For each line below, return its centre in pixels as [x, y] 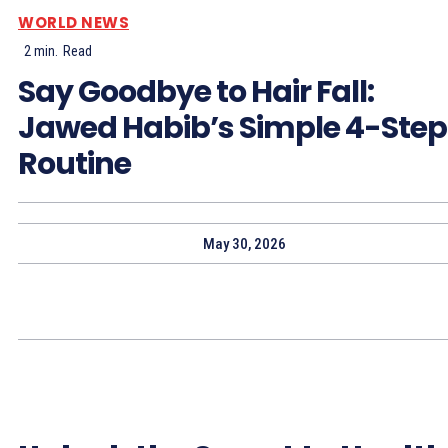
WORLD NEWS [73, 22]
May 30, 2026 [244, 243]
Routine [74, 163]
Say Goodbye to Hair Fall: [196, 91]
